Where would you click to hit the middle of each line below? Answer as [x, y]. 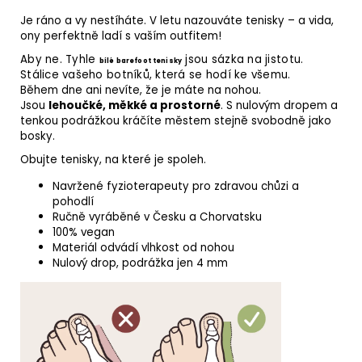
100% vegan [84, 232]
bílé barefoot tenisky [141, 60]
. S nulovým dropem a [279, 105]
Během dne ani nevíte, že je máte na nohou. [141, 90]
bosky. [38, 136]
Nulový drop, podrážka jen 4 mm [142, 263]
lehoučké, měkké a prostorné [135, 105]
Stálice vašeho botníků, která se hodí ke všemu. [157, 74]
